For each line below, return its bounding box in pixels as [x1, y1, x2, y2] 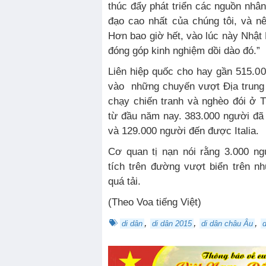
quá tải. [108, 176, 141, 188]
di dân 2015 [152, 219, 192, 229]
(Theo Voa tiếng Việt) [118, 197, 201, 208]
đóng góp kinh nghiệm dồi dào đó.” [108, 45, 260, 57]
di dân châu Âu [201, 219, 253, 229]
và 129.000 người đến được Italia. [108, 125, 259, 137]
